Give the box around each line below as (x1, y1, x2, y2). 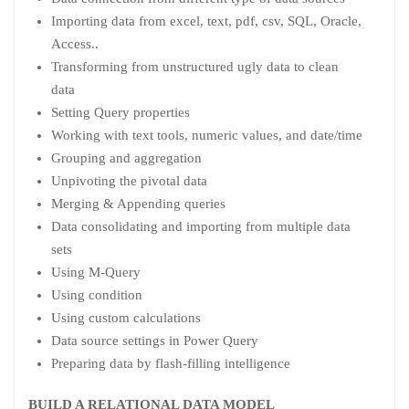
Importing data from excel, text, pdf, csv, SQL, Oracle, (51, 13, 362, 28)
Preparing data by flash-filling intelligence (51, 355, 290, 371)
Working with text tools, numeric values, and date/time (51, 127, 362, 142)
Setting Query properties (51, 104, 190, 120)
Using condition (51, 287, 142, 302)
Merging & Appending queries (51, 195, 225, 211)
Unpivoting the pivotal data (51, 173, 207, 188)
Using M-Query (51, 264, 141, 279)
